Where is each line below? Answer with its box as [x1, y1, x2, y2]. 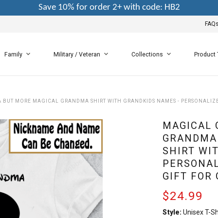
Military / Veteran [54, 51, 101, 58]
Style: [162, 208, 183, 216]
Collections [131, 51, 163, 58]
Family [4, 51, 23, 58]
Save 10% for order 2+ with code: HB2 [38, 3, 180, 12]
